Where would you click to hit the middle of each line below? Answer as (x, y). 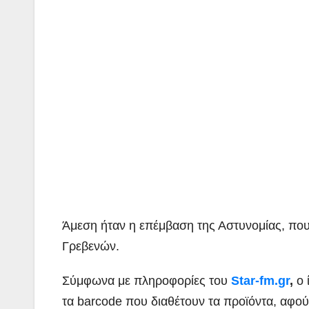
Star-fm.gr (260, 280)
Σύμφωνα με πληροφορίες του (147, 280)
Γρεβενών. (91, 246)
